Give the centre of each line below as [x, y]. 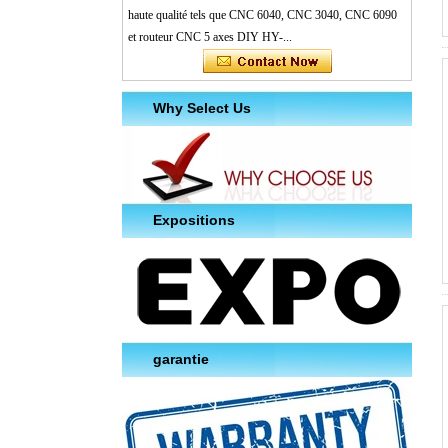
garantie [181, 359]
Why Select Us [202, 108]
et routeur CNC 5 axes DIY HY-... [210, 37]
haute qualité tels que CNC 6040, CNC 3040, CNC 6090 [262, 15]
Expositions [194, 220]
